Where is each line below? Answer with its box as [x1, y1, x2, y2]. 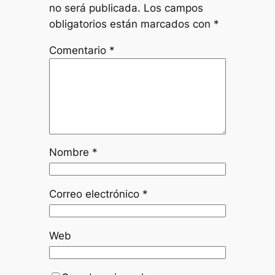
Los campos [143, 1, 203, 14]
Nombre [48, 146, 92, 159]
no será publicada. [48, 1, 141, 14]
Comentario [48, 44, 109, 56]
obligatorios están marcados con [48, 17, 214, 30]
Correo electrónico [48, 188, 142, 201]
